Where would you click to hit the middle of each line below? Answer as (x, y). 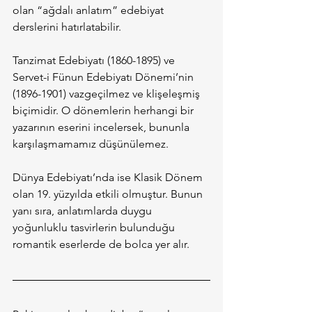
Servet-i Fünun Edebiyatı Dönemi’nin (104, 77)
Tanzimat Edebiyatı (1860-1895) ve (95, 60)
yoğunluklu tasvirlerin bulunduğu (95, 227)
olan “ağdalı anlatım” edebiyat (89, 10)
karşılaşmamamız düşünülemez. (91, 144)
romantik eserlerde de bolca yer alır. (101, 244)
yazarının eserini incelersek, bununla (102, 127)
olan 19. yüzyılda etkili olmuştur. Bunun (109, 194)
